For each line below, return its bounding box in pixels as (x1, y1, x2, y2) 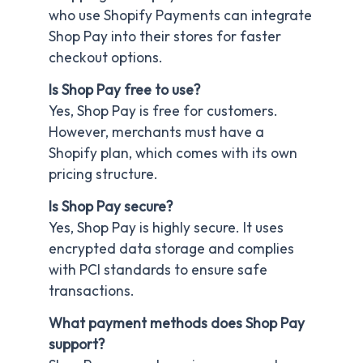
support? (49, 335, 105, 353)
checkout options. (49, 49, 163, 67)
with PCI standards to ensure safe (49, 261, 267, 280)
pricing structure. (49, 165, 158, 184)
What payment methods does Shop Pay (49, 314, 305, 332)
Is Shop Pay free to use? (49, 81, 200, 100)
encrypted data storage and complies (49, 240, 294, 258)
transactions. (49, 282, 135, 301)
